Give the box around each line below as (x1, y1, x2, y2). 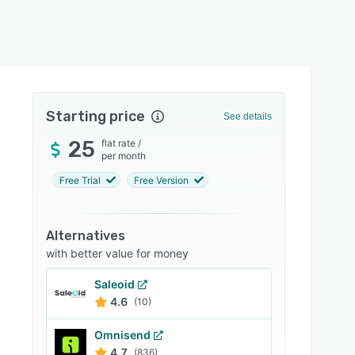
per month (101, 150, 147, 162)
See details (223, 111, 272, 122)
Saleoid (94, 277, 136, 291)
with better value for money (46, 246, 189, 260)
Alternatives (46, 228, 126, 243)
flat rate (101, 137, 136, 149)
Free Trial (59, 174, 101, 186)
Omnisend (94, 328, 151, 342)
